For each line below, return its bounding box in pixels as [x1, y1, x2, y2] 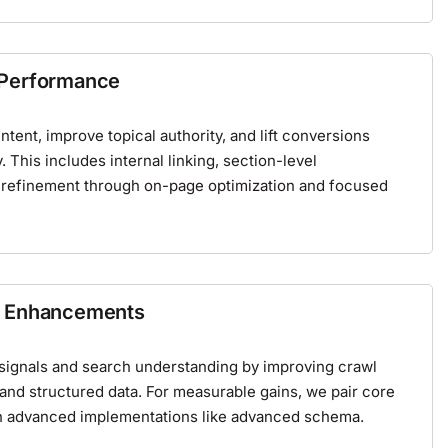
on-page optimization [144, 176, 295, 196]
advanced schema [231, 407, 360, 427]
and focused [295, 176, 388, 196]
